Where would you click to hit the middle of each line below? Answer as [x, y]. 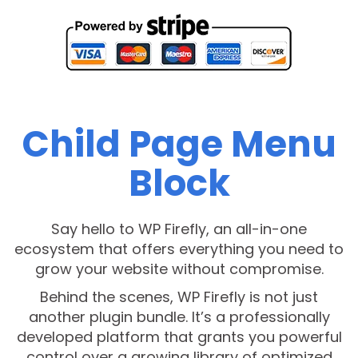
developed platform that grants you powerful [179, 337]
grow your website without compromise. [179, 269]
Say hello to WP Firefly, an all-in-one [179, 229]
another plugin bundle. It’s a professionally [179, 317]
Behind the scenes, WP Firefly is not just [179, 297]
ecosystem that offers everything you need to [179, 249]
